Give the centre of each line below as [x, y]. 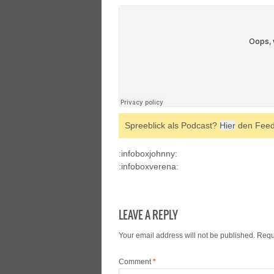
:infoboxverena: [149, 166]
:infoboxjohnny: [148, 154]
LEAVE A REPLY [148, 215]
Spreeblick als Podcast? [172, 125]
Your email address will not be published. [187, 235]
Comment [136, 262]
